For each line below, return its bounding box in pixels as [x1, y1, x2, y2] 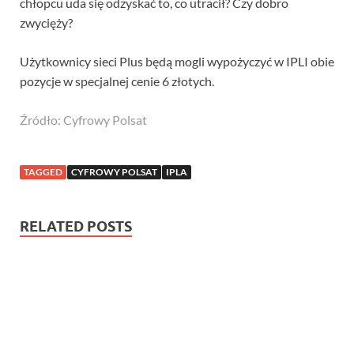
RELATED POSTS [20, 218, 132, 235]
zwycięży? [20, 15, 73, 31]
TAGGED [24, 166, 62, 179]
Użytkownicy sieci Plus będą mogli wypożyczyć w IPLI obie [20, 54, 334, 70]
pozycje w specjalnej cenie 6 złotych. [20, 73, 214, 89]
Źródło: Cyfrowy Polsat [20, 112, 147, 128]
